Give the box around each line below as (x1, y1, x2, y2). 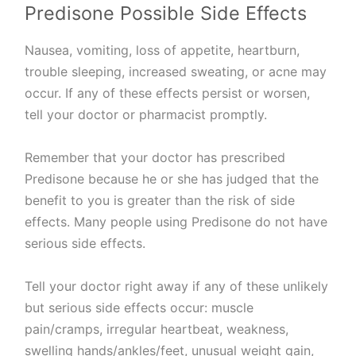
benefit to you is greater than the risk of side (25, 192, 296, 208)
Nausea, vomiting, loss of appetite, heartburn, (25, 41, 300, 58)
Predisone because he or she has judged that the (25, 170, 319, 187)
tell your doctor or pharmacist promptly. (25, 106, 268, 122)
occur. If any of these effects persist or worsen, (25, 84, 311, 101)
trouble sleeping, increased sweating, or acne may (25, 63, 327, 79)
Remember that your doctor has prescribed (25, 149, 286, 165)
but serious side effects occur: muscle (25, 299, 254, 315)
